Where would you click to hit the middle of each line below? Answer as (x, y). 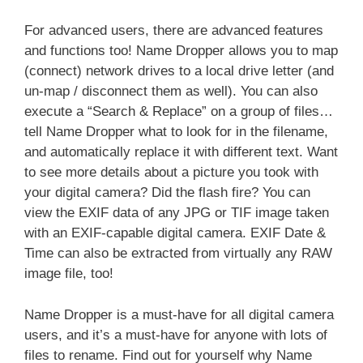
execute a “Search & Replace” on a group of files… (179, 111)
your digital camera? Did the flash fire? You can (167, 192)
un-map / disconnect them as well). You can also (171, 91)
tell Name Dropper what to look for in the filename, (176, 132)
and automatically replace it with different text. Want (181, 152)
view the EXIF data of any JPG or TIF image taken (177, 213)
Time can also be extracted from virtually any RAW (178, 253)
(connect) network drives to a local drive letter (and (179, 71)
